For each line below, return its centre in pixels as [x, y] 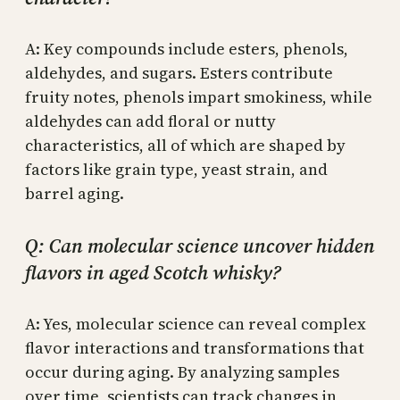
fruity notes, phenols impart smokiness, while [199, 97]
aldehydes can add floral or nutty [150, 121]
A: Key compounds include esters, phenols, [187, 49]
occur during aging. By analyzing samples [182, 371]
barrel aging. [75, 194]
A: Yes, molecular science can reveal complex [196, 323]
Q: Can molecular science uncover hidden [200, 245]
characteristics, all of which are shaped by [185, 146]
